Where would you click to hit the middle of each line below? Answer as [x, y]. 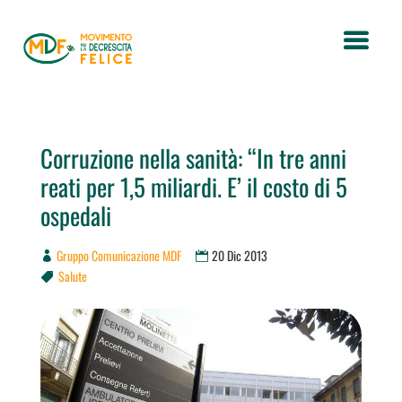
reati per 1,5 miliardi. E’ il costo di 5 [193, 187]
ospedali [75, 215]
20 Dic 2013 [239, 255]
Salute [72, 276]
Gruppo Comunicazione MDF [118, 255]
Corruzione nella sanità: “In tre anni [193, 158]
